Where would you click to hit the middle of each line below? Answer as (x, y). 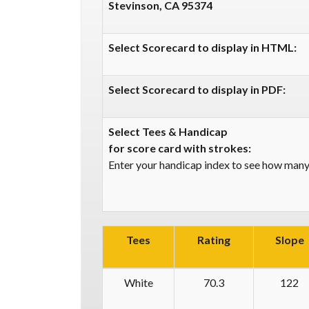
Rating (214, 240)
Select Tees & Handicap (168, 131)
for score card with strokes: (180, 148)
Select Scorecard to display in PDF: (197, 89)
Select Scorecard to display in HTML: (202, 47)
